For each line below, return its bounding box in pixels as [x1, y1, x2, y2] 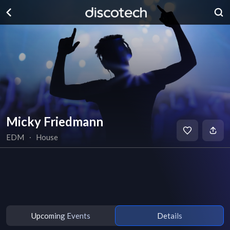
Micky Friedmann [6, 114, 103, 129]
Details [157, 210, 182, 220]
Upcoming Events [31, 210, 90, 220]
